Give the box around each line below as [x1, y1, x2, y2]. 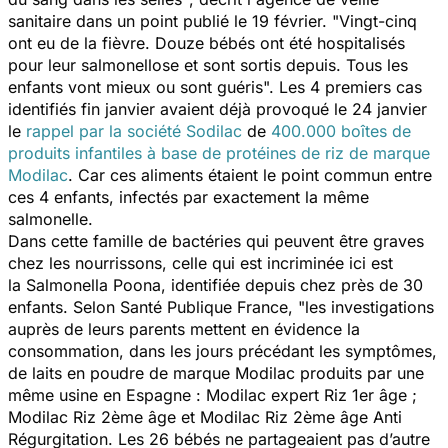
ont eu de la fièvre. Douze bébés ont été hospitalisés [8, 32, 405, 53]
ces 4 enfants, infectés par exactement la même [8, 186, 369, 207]
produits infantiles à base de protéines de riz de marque [8, 142, 430, 163]
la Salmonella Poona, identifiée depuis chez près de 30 [8, 274, 423, 295]
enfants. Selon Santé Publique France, [8, 296, 298, 317]
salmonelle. [8, 208, 98, 229]
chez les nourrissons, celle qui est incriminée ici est [8, 252, 393, 273]
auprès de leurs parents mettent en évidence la [8, 318, 360, 339]
